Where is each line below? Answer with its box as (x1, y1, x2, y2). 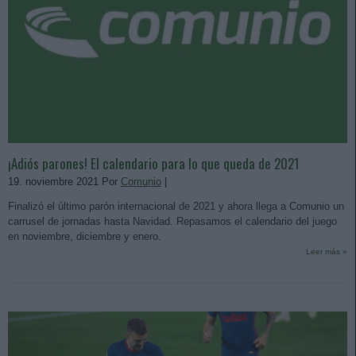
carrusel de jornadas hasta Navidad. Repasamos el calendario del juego (8, 215, 337, 228)
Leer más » (306, 247, 347, 257)
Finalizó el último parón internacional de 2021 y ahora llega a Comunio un (8, 200, 344, 213)
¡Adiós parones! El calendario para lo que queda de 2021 (8, 153, 300, 174)
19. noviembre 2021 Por (8, 176, 121, 188)
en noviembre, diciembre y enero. (8, 230, 161, 243)
